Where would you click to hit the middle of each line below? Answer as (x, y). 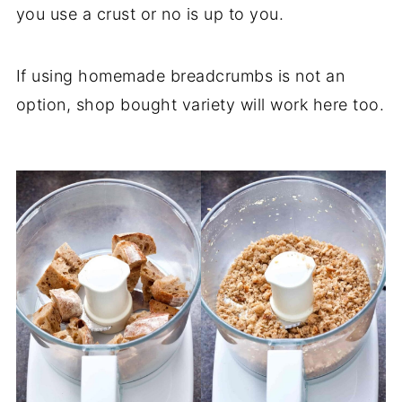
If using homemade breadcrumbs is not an (180, 75)
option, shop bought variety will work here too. (200, 104)
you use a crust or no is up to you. (150, 13)
